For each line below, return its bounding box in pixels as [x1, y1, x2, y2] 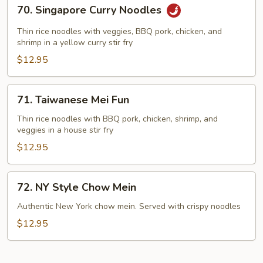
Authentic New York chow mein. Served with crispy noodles [17, 201, 241, 212]
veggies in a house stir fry [17, 124, 113, 136]
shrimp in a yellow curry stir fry [17, 37, 133, 48]
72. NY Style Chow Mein [17, 180, 136, 194]
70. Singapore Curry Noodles [17, 3, 164, 18]
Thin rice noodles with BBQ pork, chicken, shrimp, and [17, 113, 218, 124]
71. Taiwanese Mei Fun [17, 93, 129, 107]
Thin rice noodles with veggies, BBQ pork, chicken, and [17, 26, 222, 37]
